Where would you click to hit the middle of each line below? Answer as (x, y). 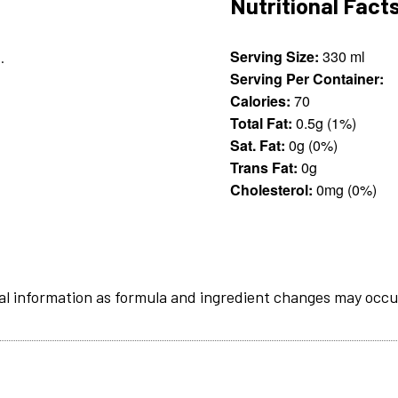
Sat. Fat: (258, 145)
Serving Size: (275, 56)
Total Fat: (262, 123)
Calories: (261, 100)
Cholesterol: (272, 189)
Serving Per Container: (307, 78)
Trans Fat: (264, 167)
